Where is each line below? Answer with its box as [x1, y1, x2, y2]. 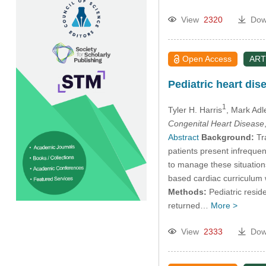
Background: [201, 132, 254, 142]
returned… [167, 200, 211, 210]
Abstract [167, 132, 199, 142]
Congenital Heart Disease [167, 118, 264, 128]
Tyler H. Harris [167, 104, 222, 115]
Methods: [167, 186, 207, 197]
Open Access [182, 53, 232, 64]
